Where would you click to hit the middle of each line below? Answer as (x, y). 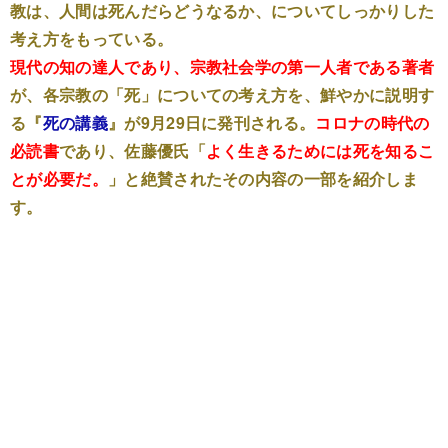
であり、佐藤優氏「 (132, 150)
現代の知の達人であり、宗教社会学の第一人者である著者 (222, 66)
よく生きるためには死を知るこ (320, 150)
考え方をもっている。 (92, 38)
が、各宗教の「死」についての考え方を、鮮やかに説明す (222, 94)
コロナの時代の (372, 122)
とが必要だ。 (59, 178)
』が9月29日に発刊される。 (211, 122)
